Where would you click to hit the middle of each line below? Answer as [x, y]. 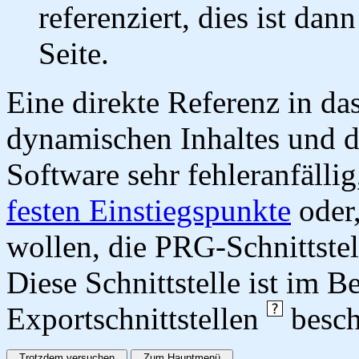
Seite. [74, 53]
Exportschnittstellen [137, 318]
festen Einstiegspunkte [149, 210]
